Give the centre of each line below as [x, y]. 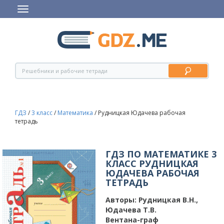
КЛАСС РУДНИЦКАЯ [152, 163]
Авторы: [121, 200]
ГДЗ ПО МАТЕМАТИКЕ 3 [161, 154]
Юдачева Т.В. [131, 210]
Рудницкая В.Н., [167, 200]
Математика [75, 113]
